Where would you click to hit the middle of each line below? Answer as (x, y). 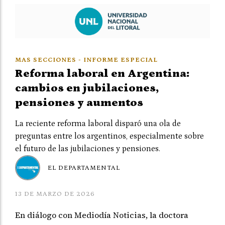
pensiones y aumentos (79, 103)
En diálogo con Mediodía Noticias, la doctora (102, 215)
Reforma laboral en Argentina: (102, 74)
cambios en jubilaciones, (87, 88)
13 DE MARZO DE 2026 (55, 194)
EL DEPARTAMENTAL (84, 168)
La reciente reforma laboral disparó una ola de (98, 124)
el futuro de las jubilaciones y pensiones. (88, 149)
